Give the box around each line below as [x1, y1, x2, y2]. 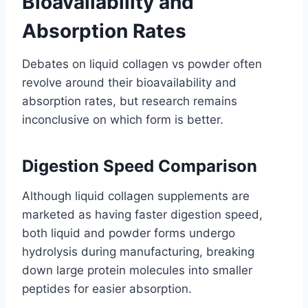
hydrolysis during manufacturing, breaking [22, 245, 254, 259]
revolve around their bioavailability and [22, 76, 236, 90]
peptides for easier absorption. [22, 282, 192, 296]
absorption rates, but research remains [22, 94, 237, 109]
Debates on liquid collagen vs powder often [22, 57, 262, 71]
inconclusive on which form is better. [22, 113, 223, 127]
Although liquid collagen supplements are [22, 189, 250, 203]
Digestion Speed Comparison [22, 156, 257, 177]
